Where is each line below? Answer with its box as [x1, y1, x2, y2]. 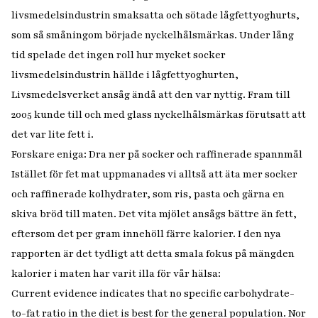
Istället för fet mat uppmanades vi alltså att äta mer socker [11, 168, 297, 181]
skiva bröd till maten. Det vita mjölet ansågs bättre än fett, [11, 207, 297, 221]
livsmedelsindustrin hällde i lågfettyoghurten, [11, 68, 238, 82]
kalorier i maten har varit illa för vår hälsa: [11, 267, 221, 280]
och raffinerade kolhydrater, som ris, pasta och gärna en [11, 187, 285, 201]
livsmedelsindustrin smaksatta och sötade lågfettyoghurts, [11, 9, 300, 22]
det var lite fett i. [11, 128, 94, 141]
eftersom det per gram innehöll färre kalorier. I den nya [11, 227, 281, 241]
